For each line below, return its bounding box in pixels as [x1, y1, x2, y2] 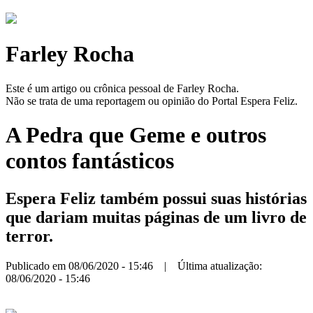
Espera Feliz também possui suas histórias [6, 189, 307, 208]
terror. [6, 226, 53, 245]
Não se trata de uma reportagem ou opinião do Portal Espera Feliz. [6, 94, 298, 107]
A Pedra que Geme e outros [6, 122, 266, 148]
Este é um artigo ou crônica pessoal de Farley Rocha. [6, 82, 239, 94]
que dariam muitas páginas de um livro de [6, 208, 307, 226]
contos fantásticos [6, 148, 174, 174]
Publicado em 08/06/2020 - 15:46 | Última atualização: [6, 259, 262, 272]
